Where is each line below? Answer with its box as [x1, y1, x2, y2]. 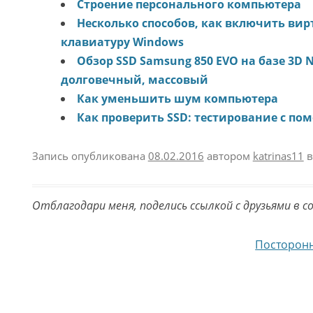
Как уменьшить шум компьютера [76, 91, 278, 107]
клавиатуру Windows [60, 34, 184, 50]
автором [203, 148, 253, 163]
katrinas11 [252, 148, 304, 163]
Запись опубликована [31, 148, 148, 163]
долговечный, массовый [60, 72, 208, 88]
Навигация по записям [31, 237, 168, 253]
